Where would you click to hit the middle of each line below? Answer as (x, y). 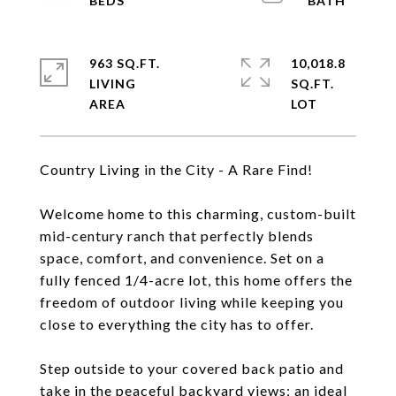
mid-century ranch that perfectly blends (177, 236)
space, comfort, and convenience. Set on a (182, 258)
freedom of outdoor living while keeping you (192, 302)
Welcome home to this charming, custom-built (198, 213)
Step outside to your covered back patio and (192, 368)
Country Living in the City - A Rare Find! (176, 169)
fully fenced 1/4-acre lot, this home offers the (196, 280)
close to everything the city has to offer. (177, 324)
